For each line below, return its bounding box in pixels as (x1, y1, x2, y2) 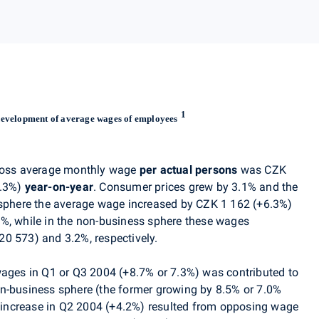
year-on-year (24, 180, 94, 194)
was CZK (237, 163, 287, 177)
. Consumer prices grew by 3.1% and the (93, 180, 298, 194)
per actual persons (139, 163, 238, 177)
